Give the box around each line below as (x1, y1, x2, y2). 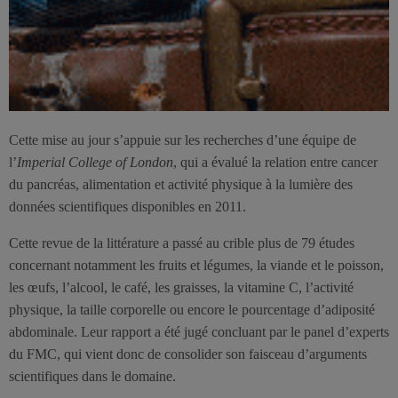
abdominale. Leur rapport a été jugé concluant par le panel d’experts (9, 323, 389, 339)
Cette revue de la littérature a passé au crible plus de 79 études (9, 235, 354, 251)
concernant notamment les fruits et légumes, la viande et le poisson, (9, 257, 384, 273)
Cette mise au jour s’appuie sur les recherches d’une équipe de (9, 131, 356, 147)
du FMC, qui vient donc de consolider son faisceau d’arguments (9, 346, 367, 362)
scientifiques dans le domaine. (9, 368, 176, 384)
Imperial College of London (17, 154, 173, 170)
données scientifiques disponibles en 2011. (9, 198, 246, 214)
